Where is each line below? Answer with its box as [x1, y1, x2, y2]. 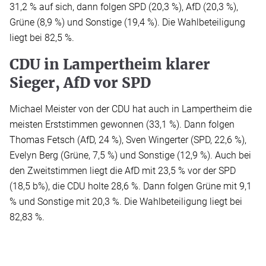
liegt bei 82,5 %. [9, 32, 74, 44]
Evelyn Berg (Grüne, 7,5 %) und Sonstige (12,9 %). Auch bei [9, 150, 251, 161]
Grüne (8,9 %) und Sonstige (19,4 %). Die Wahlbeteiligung [9, 17, 245, 28]
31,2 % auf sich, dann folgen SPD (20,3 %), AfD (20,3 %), [9, 1, 238, 13]
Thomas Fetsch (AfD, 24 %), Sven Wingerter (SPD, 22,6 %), [9, 134, 246, 146]
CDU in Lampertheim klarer [9, 55, 210, 74]
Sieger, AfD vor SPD [9, 74, 151, 93]
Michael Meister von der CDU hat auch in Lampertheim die [9, 103, 252, 115]
